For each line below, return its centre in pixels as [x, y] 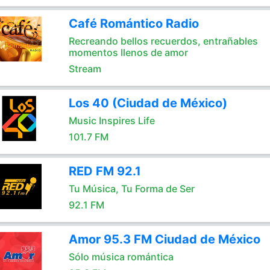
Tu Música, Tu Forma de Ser [131, 189]
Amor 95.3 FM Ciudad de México [164, 239]
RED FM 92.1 [105, 171]
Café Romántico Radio [133, 24]
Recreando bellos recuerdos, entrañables [163, 41]
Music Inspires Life [111, 121]
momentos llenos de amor [128, 52]
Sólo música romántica [121, 257]
